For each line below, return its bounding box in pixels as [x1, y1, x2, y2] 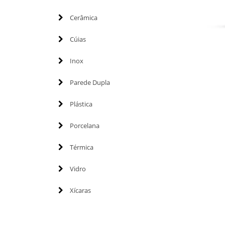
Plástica [69, 99, 92, 108]
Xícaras [69, 185, 91, 195]
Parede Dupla [69, 77, 110, 87]
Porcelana [69, 121, 99, 130]
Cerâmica [69, 13, 97, 22]
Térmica [69, 142, 93, 152]
